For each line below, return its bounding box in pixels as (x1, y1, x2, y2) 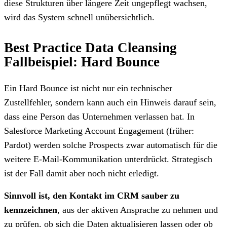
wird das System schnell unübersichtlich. (4, 12, 157, 22)
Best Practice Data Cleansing (4, 40, 177, 55)
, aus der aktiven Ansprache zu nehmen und (57, 204, 218, 215)
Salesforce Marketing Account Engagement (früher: (4, 125, 194, 136)
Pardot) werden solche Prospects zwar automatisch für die (4, 139, 217, 150)
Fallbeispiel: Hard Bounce (4, 54, 163, 69)
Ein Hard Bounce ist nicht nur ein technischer (4, 83, 172, 93)
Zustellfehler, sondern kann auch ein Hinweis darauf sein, (4, 97, 216, 107)
